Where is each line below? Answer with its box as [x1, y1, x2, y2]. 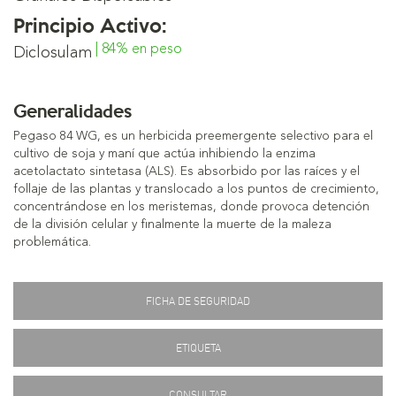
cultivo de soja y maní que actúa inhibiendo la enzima [13, 148, 316, 161]
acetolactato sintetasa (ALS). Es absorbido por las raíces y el [13, 165, 360, 179]
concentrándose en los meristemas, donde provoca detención [13, 201, 369, 214]
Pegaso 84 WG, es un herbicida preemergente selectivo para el [13, 130, 373, 143]
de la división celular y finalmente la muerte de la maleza [13, 218, 331, 232]
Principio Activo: [13, 11, 166, 40]
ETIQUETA [175, 341, 221, 355]
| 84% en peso [92, 42, 182, 57]
